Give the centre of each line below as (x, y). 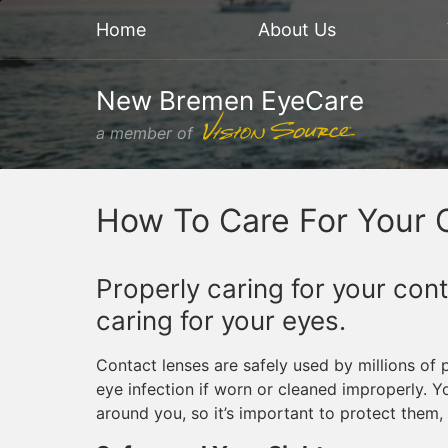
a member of (147, 133)
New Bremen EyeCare (230, 100)
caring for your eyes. (221, 320)
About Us (296, 29)
